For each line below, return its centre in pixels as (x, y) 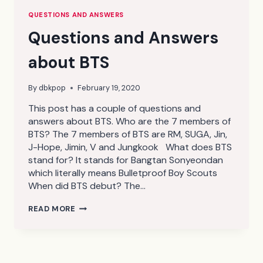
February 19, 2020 (109, 88)
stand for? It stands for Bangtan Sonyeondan (126, 160)
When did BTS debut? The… (87, 186)
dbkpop (53, 88)
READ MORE (52, 209)
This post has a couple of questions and (114, 109)
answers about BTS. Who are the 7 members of (129, 122)
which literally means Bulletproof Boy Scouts (125, 173)
